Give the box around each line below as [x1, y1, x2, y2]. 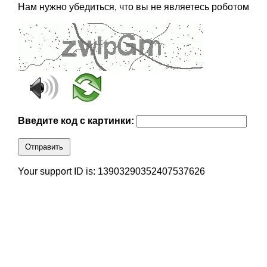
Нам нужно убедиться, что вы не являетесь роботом [17, 2, 249, 13]
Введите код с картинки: [17, 116, 136, 126]
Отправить [24, 142, 63, 152]
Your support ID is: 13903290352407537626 [17, 166, 205, 177]
